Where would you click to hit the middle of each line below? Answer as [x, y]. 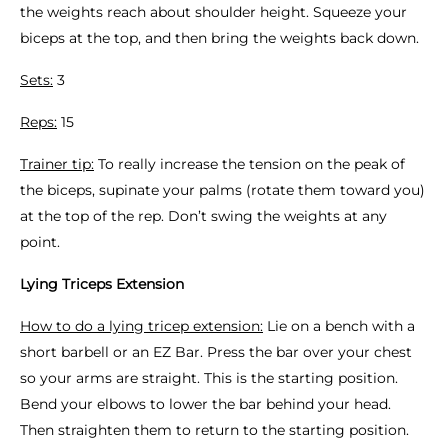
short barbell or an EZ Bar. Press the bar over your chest [216, 352]
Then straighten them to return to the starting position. [214, 430]
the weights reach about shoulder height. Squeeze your [213, 12]
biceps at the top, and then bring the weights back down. [219, 38]
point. [40, 242]
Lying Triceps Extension [102, 284]
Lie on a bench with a [339, 326]
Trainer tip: [57, 164]
